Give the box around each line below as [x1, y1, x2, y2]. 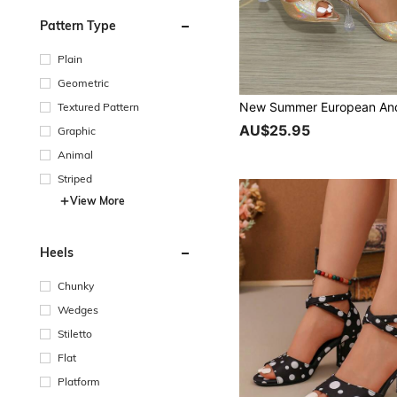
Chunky [58, 278, 94, 292]
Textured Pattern [58, 99, 139, 113]
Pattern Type [40, 17, 116, 34]
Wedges [58, 302, 98, 316]
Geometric [58, 75, 109, 90]
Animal [58, 147, 93, 161]
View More [70, 193, 125, 207]
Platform [58, 374, 100, 388]
